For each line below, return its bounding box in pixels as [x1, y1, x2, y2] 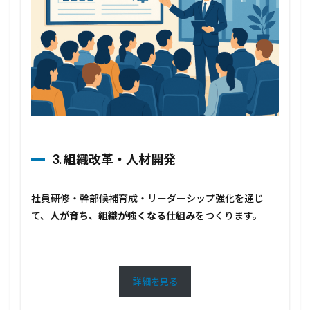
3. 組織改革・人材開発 [52, 152, 176, 167]
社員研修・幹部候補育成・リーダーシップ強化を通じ [31, 192, 264, 205]
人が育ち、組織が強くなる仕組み [50, 210, 195, 222]
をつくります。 [195, 210, 262, 222]
